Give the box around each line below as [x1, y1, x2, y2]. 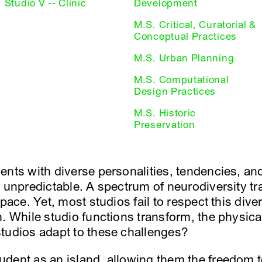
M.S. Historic [134, 107, 196, 120]
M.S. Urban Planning [134, 52, 235, 65]
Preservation [134, 119, 195, 132]
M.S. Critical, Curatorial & [134, 19, 256, 32]
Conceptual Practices [134, 30, 237, 43]
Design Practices [134, 85, 216, 98]
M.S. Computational [134, 74, 229, 87]
